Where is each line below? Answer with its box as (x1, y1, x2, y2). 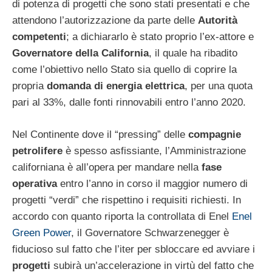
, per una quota (185, 80, 253, 92)
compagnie (188, 128, 241, 140)
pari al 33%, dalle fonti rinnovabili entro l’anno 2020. (12, 97, 246, 109)
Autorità (198, 15, 237, 27)
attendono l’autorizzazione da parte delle (12, 15, 198, 27)
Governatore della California (12, 47, 149, 59)
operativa (12, 177, 57, 189)
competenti (12, 31, 66, 43)
